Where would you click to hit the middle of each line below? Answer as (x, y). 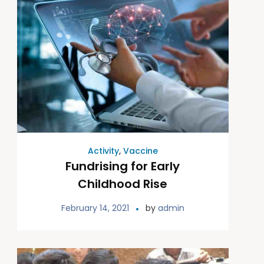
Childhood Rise (123, 184)
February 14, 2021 (95, 208)
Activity (103, 151)
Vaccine (140, 151)
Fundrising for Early (123, 166)
